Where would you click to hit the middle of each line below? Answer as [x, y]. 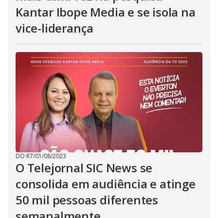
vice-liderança [55, 28]
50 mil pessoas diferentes [87, 200]
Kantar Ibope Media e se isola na [106, 12]
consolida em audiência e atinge [106, 184]
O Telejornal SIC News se [84, 168]
